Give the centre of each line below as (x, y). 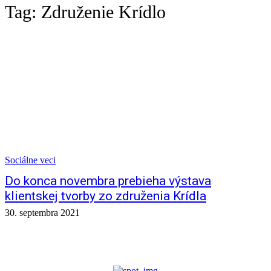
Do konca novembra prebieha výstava (108, 181)
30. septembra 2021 (42, 213)
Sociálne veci (30, 160)
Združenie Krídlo (103, 12)
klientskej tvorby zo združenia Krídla (106, 196)
